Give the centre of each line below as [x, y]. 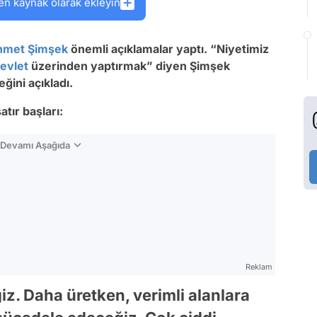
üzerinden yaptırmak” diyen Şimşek [129, 66]
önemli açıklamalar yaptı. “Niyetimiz [168, 49]
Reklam [259, 267]
